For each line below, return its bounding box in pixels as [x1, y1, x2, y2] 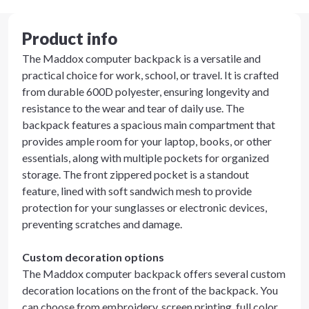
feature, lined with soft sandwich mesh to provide [22, 184, 252, 197]
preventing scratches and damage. [22, 217, 182, 230]
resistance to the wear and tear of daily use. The [22, 101, 244, 114]
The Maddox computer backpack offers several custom [22, 267, 286, 280]
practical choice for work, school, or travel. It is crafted [22, 68, 279, 81]
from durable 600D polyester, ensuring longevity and [22, 85, 269, 98]
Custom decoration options [22, 250, 164, 263]
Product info [22, 28, 117, 48]
